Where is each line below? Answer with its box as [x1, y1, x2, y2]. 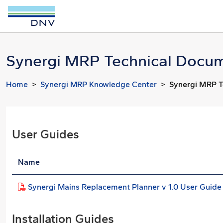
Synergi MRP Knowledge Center [40, 80, 157, 89]
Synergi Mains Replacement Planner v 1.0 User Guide [28, 182, 222, 192]
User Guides [12, 127, 79, 141]
